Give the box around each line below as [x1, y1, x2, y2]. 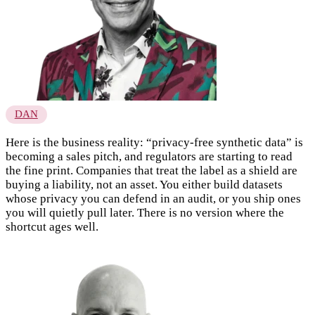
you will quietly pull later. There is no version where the [6, 205, 284, 219]
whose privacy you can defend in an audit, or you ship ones [6, 191, 301, 205]
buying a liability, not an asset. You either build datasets [6, 177, 283, 191]
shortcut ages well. [6, 219, 98, 233]
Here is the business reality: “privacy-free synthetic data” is [6, 135, 303, 149]
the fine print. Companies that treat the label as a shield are [6, 163, 297, 177]
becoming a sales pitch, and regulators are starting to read [6, 149, 292, 163]
